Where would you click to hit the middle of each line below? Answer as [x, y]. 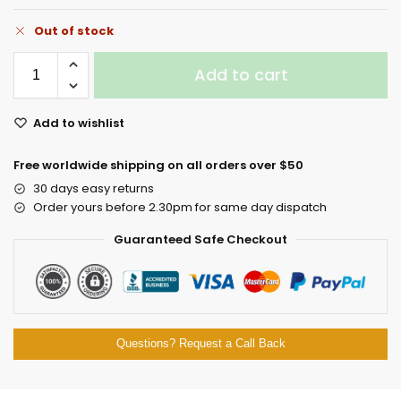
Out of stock [74, 31]
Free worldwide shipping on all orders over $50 [158, 165]
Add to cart [241, 74]
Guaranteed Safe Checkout [200, 239]
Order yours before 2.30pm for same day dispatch [180, 207]
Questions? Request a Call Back [200, 343]
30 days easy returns [94, 188]
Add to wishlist [79, 123]
